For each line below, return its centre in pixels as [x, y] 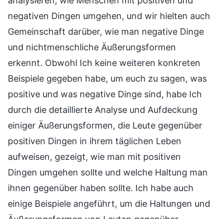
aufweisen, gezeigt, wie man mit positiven [94, 157]
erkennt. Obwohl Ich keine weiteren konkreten [104, 63]
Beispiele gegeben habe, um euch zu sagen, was [107, 79]
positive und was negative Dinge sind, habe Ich [105, 94]
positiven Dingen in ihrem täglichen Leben [95, 141]
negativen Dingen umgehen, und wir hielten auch [109, 16]
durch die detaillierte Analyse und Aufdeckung [103, 110]
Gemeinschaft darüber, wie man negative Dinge [106, 32]
